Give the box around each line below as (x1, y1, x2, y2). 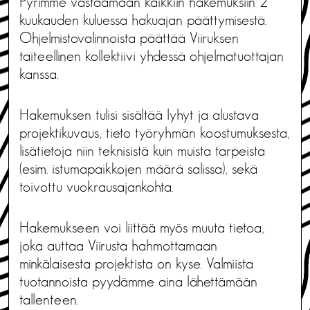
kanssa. (19, 66, 58, 82)
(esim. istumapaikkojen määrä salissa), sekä (19, 161, 257, 176)
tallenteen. (19, 291, 82, 307)
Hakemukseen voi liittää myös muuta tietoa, (19, 219, 264, 235)
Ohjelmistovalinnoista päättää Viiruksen (19, 30, 239, 46)
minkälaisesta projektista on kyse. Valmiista (19, 255, 253, 271)
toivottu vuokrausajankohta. (19, 179, 173, 194)
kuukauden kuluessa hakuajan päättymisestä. (19, 12, 266, 28)
